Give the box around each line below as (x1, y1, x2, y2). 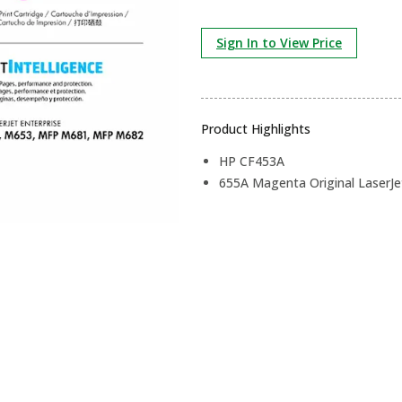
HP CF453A (219, 153, 284, 170)
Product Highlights (201, 120, 310, 137)
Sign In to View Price (216, 34, 342, 51)
